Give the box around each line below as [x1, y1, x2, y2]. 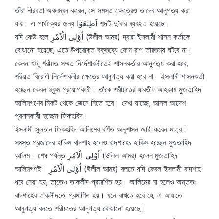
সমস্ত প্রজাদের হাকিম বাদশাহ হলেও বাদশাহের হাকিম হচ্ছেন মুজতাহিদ [15, 137, 191, 147]
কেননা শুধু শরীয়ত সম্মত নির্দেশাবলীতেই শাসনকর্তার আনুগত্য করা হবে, [15, 58, 188, 68]
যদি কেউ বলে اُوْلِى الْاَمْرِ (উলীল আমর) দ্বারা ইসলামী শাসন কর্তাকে [15, 32, 51, 42]
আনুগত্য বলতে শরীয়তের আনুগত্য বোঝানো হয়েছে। [15, 203, 146, 213]
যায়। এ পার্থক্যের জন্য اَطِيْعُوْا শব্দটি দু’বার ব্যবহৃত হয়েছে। [97, 19, 170, 28]
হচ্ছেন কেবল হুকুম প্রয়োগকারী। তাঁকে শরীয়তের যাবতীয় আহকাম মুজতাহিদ [15, 85, 201, 94]
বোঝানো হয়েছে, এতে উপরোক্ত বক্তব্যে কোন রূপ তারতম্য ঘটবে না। [15, 45, 192, 55]
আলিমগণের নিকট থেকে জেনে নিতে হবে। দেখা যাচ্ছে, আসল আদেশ [15, 98, 186, 108]
